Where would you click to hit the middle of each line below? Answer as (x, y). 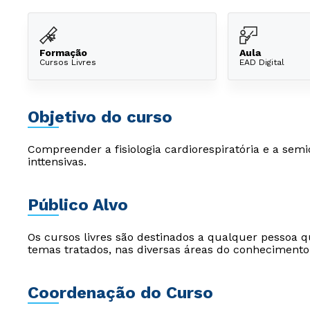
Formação (63, 52)
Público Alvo (78, 205)
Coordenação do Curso (120, 293)
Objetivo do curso (100, 117)
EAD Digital (262, 62)
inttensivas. (57, 162)
